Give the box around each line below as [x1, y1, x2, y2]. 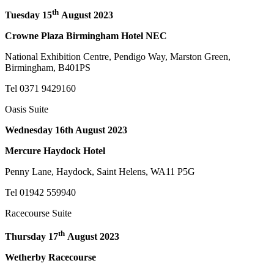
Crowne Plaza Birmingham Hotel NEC [5, 30, 167, 41]
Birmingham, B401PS [5, 62, 91, 73]
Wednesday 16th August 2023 [5, 124, 127, 135]
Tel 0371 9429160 [5, 83, 76, 94]
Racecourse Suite [5, 207, 72, 218]
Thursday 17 [5, 231, 58, 242]
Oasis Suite [5, 103, 48, 114]
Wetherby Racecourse [5, 252, 96, 263]
